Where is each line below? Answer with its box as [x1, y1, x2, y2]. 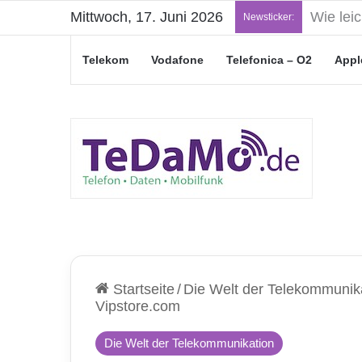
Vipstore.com [95, 298, 180, 314]
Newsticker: [243, 11, 294, 23]
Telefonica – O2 [226, 53, 312, 66]
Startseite [109, 281, 175, 297]
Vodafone [151, 53, 204, 66]
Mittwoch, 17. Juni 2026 [70, 9, 223, 25]
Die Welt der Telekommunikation [104, 336, 274, 350]
